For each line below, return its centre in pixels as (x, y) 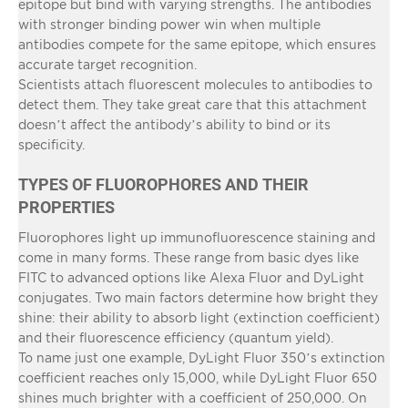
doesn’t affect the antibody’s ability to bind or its (174, 124)
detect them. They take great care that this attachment (193, 104)
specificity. (51, 144)
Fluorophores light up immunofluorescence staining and (197, 237)
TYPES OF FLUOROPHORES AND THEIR (163, 184)
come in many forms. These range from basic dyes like (189, 257)
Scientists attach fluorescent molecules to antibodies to (195, 84)
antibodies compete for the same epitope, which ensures (197, 44)
